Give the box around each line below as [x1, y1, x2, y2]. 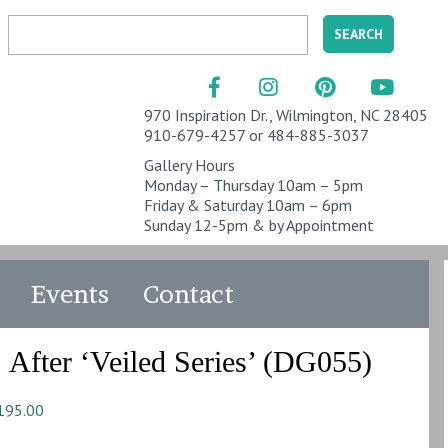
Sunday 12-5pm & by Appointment [144, 215, 374, 235]
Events [31, 279, 110, 309]
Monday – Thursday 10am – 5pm [144, 175, 363, 195]
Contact [143, 279, 235, 309]
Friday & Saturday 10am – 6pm [144, 195, 352, 215]
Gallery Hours [144, 155, 235, 175]
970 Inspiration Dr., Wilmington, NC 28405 [144, 105, 428, 125]
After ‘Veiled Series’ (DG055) [9, 345, 373, 378]
